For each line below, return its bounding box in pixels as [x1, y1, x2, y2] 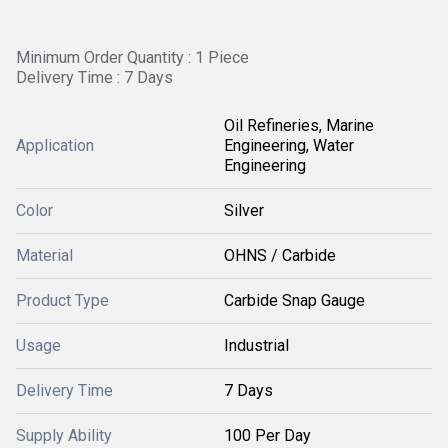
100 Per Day [224, 426, 311, 445]
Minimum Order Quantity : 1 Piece [16, 48, 249, 67]
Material [16, 246, 73, 265]
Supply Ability [16, 426, 112, 445]
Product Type [16, 291, 109, 310]
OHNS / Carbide [224, 246, 336, 265]
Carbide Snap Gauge [224, 291, 365, 310]
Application [16, 136, 94, 155]
